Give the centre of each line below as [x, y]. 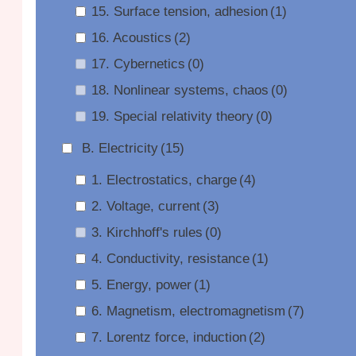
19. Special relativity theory [172, 116]
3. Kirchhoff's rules [147, 232]
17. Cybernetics [138, 64]
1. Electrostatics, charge [164, 180]
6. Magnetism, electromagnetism [188, 311]
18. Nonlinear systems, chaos [180, 90]
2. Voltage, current [145, 206]
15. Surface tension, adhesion [179, 12]
